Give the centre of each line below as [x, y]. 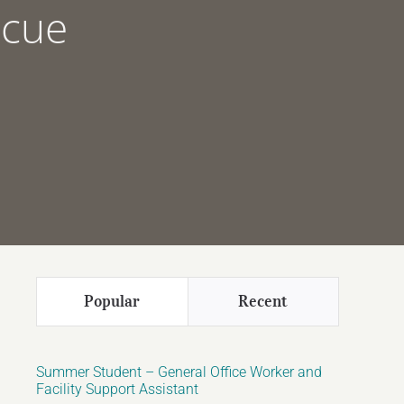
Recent [263, 301]
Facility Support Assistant [117, 389]
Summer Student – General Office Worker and [179, 372]
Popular [112, 301]
